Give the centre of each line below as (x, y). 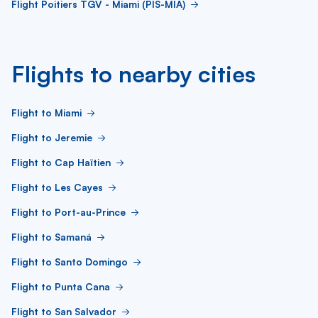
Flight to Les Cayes (57, 187)
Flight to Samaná (51, 237)
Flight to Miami (46, 113)
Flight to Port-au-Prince (68, 212)
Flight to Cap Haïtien (61, 162)
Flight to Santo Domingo (70, 262)
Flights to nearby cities (133, 74)
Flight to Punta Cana (61, 286)
